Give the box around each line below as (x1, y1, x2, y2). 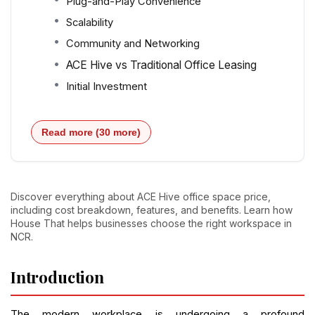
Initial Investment (66, 80, 147, 94)
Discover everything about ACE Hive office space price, (11, 191, 271, 203)
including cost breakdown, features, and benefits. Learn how (11, 204, 292, 217)
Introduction (11, 266, 104, 288)
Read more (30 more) (41, 127, 141, 139)
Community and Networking (66, 37, 200, 51)
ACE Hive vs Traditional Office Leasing (66, 58, 257, 72)
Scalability (66, 16, 113, 30)
